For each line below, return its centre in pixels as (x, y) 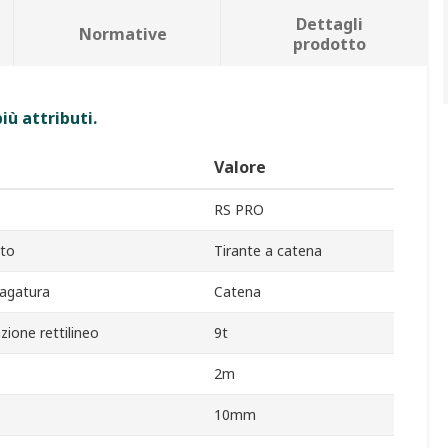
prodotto (330, 44)
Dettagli (330, 24)
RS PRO (239, 210)
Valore (240, 167)
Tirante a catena (268, 251)
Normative (122, 34)
